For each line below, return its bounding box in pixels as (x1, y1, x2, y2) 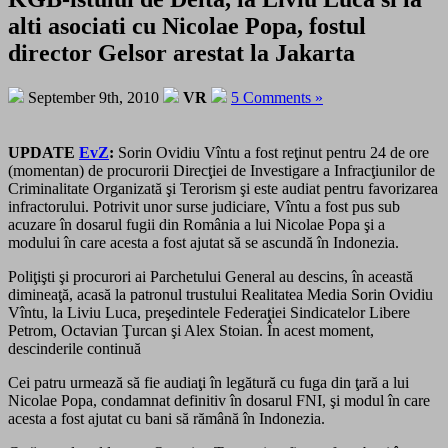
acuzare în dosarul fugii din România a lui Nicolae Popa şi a (8, 215, 385, 233)
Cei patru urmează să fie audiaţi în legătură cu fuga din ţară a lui (8, 373, 409, 391)
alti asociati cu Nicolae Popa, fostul (8, 12, 366, 39)
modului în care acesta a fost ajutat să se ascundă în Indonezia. (8, 233, 399, 251)
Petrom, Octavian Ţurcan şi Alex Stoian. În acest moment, (8, 321, 374, 339)
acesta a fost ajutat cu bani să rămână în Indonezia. (8, 409, 325, 427)
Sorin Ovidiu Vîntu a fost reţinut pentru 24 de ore (114, 143, 429, 161)
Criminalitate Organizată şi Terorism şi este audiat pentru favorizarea (8, 179, 438, 197)
